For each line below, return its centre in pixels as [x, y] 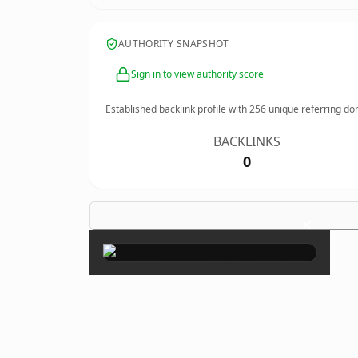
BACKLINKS [247, 141]
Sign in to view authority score [197, 74]
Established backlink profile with [177, 109]
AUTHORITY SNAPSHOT [174, 44]
